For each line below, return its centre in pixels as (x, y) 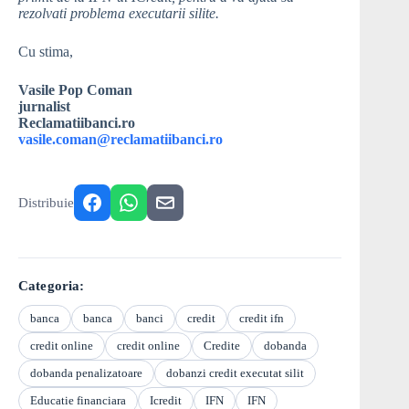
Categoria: (52, 286)
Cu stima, (46, 52)
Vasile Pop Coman (75, 90)
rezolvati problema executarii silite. (119, 14)
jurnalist (44, 107)
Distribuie (46, 202)
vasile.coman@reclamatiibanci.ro (121, 140)
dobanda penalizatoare (86, 373)
